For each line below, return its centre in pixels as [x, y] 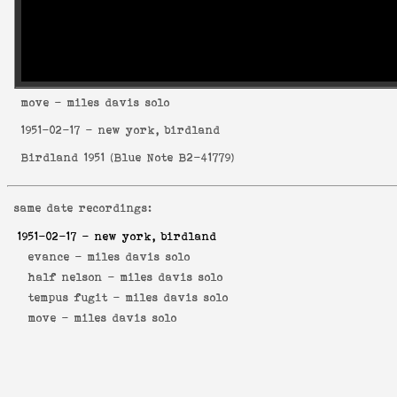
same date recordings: [83, 208]
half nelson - [69, 277]
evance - [53, 257]
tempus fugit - [72, 298]
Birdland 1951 [63, 157]
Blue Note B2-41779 [173, 157]
